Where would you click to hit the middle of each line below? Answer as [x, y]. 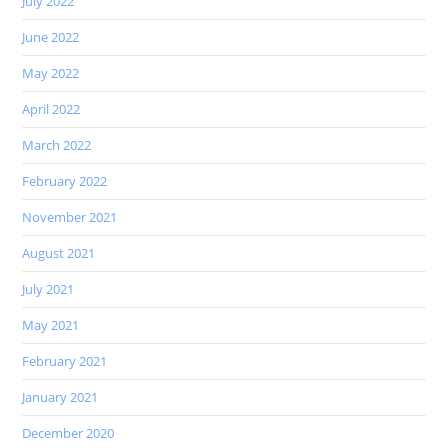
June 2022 [51, 37]
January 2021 [60, 397]
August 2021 [59, 253]
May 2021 [51, 325]
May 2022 [51, 73]
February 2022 [65, 181]
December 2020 [68, 433]
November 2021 [70, 217]
